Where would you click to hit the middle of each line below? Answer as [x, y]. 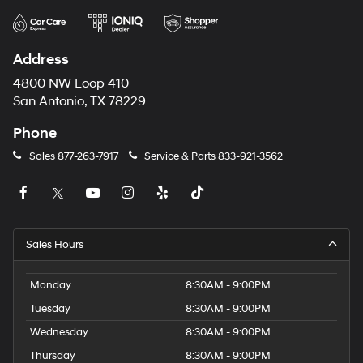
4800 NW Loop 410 [71, 84]
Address [41, 60]
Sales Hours [55, 244]
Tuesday [50, 308]
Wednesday [59, 332]
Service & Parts [180, 157]
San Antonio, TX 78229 [79, 102]
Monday [51, 285]
